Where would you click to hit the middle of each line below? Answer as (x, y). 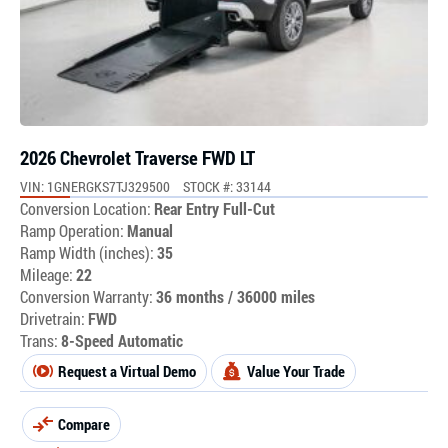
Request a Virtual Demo (127, 370)
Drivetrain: (52, 318)
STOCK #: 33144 (227, 186)
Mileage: (48, 274)
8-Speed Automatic (122, 340)
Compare (84, 423)
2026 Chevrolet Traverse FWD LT (137, 157)
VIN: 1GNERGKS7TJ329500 (95, 186)
